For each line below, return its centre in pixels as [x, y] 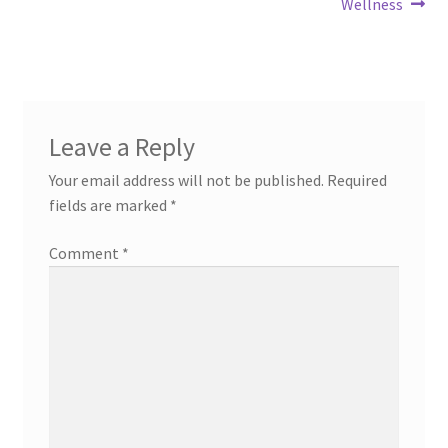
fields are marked [109, 204]
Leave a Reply [121, 146]
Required [356, 179]
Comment [85, 252]
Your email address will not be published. [186, 179]
